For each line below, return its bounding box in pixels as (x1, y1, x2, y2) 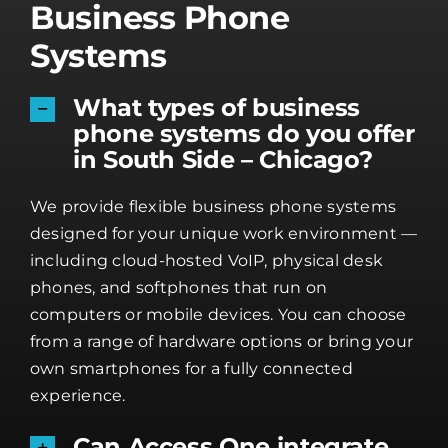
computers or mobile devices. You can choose (30, 304, 407, 324)
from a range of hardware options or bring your (30, 331, 414, 351)
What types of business (73, 92, 361, 122)
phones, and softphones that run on (30, 277, 328, 297)
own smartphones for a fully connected (30, 358, 353, 378)
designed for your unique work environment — (30, 223, 418, 243)
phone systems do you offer (73, 118, 415, 148)
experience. (30, 385, 126, 405)
